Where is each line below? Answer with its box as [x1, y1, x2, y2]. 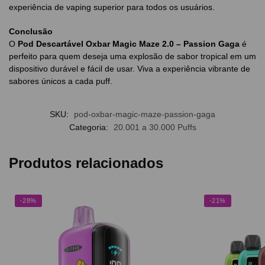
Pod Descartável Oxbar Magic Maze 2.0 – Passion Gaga [18, 38, 240, 49]
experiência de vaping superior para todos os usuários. [9, 2, 215, 12]
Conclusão [9, 26, 53, 36]
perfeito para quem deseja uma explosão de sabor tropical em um [9, 51, 256, 61]
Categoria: [69, 122, 111, 132]
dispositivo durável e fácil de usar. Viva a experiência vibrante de [9, 63, 250, 73]
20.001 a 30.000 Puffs [113, 122, 196, 132]
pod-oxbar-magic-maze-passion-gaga [74, 109, 215, 119]
